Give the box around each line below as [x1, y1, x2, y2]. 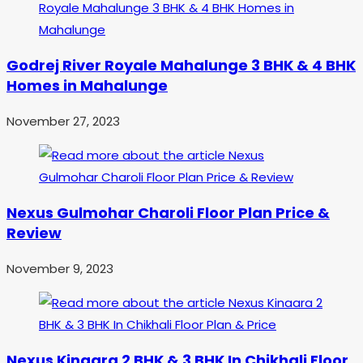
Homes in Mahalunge [6, 75, 168, 96]
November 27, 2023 [6, 113, 120, 130]
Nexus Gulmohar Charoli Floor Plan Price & [6, 203, 330, 224]
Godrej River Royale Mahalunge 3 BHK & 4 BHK [6, 55, 356, 76]
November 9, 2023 [6, 260, 113, 278]
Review [6, 223, 62, 244]
